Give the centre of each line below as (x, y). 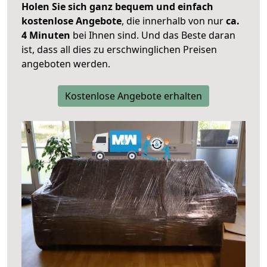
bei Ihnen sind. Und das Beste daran (153, 35)
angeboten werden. (66, 64)
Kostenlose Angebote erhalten (133, 96)
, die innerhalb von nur (174, 21)
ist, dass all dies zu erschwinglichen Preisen (119, 50)
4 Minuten (46, 35)
